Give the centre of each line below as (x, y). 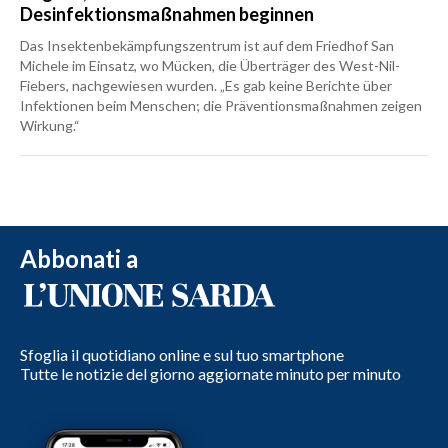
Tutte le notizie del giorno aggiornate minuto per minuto (210, 373)
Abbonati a (79, 258)
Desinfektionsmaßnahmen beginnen (167, 13)
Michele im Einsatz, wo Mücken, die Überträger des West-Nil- (210, 65)
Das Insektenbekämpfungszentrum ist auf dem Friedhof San (207, 45)
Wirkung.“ (50, 125)
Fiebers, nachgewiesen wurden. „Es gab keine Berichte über (206, 85)
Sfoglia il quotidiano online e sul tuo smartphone (182, 354)
